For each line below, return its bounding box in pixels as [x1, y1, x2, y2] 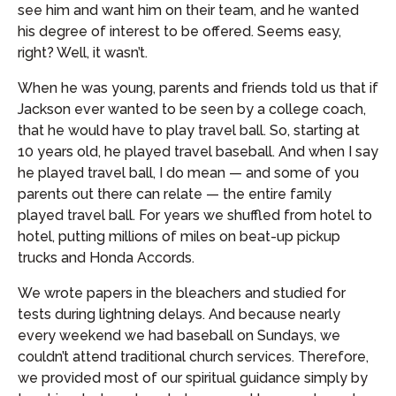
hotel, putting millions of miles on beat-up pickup [18, 228, 340, 245]
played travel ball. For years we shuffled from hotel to [18, 207, 372, 224]
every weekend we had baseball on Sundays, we [18, 327, 340, 344]
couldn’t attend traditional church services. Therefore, [18, 348, 369, 365]
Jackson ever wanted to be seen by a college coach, [18, 101, 366, 118]
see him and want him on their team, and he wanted [18, 2, 359, 19]
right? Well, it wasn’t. [18, 44, 148, 61]
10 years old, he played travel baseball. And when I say [18, 143, 378, 160]
